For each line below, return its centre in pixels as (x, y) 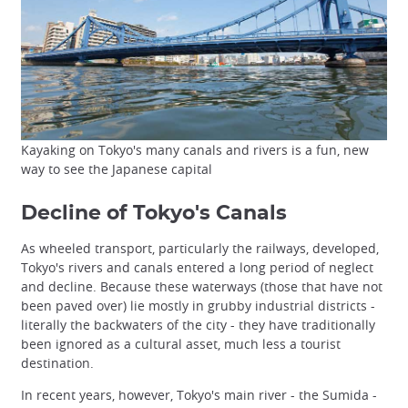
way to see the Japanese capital (117, 169)
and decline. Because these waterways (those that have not (202, 287)
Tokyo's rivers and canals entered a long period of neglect (197, 268)
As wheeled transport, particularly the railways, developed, (200, 249)
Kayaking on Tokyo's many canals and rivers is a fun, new (195, 150)
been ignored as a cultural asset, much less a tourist (181, 344)
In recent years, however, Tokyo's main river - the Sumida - (199, 395)
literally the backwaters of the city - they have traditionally (198, 325)
